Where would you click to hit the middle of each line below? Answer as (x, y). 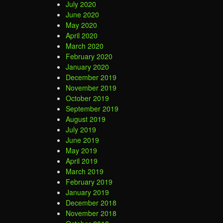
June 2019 (82, 140)
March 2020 (85, 46)
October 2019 (87, 98)
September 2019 (92, 108)
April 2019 (82, 161)
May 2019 (81, 150)
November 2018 (91, 213)
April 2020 (82, 35)
